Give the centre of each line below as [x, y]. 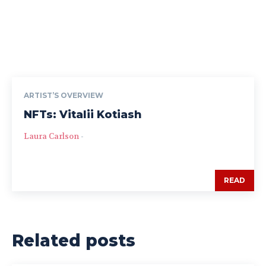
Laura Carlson [51, 137]
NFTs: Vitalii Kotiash [83, 115]
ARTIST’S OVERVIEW [64, 96]
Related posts [74, 241]
